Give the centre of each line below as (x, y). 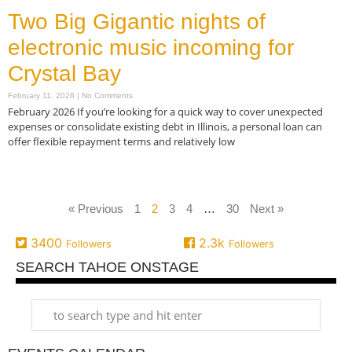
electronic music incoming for (151, 47)
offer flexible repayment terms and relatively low (121, 141)
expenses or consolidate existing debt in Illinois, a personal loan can (165, 126)
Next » (267, 208)
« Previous (96, 208)
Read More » (35, 172)
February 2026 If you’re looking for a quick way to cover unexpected (165, 111)
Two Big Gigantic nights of (137, 21)
